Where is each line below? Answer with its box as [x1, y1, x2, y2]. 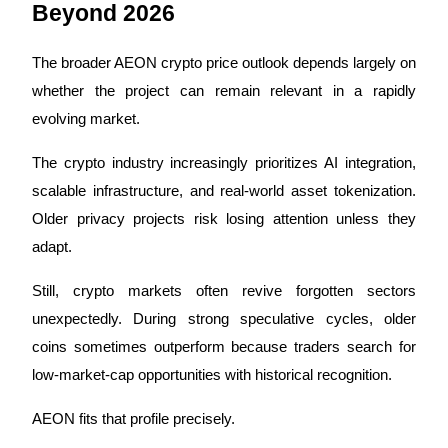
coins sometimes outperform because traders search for [32, 338, 416, 355]
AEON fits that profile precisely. [32, 410, 235, 427]
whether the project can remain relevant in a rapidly [32, 82, 416, 99]
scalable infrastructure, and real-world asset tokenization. [32, 182, 416, 199]
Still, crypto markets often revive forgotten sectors [32, 282, 416, 299]
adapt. [32, 238, 72, 255]
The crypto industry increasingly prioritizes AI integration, [32, 154, 416, 171]
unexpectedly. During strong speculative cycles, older [32, 310, 416, 327]
